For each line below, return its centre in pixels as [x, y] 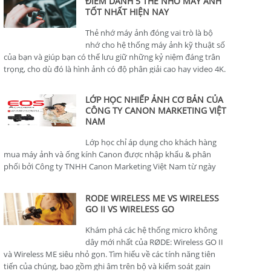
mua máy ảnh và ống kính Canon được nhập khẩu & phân [108, 155]
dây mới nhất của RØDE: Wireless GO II [155, 242]
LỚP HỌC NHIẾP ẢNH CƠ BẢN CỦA [155, 100]
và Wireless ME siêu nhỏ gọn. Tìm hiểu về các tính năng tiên [110, 254]
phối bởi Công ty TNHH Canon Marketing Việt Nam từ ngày [110, 167]
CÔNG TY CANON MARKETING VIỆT [156, 111]
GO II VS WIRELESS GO [130, 209]
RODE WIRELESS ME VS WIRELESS [152, 198]
